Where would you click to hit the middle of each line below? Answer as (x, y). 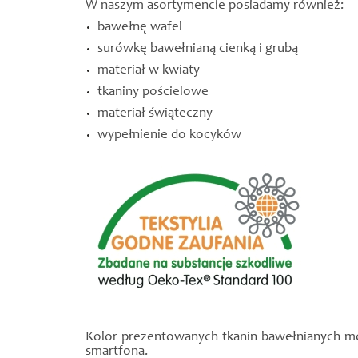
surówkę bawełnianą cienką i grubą (198, 49)
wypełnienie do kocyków (169, 135)
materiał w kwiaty (149, 71)
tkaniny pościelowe (153, 92)
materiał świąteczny (155, 114)
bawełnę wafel (140, 28)
